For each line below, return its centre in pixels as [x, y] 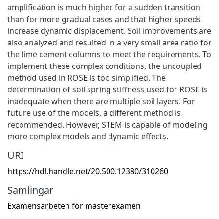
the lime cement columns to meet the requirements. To [109, 54]
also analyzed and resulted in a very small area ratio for [109, 42]
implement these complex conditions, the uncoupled [105, 66]
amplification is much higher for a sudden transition [104, 7]
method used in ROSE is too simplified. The [87, 77]
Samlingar [30, 190]
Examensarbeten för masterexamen [74, 206]
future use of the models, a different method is [94, 113]
